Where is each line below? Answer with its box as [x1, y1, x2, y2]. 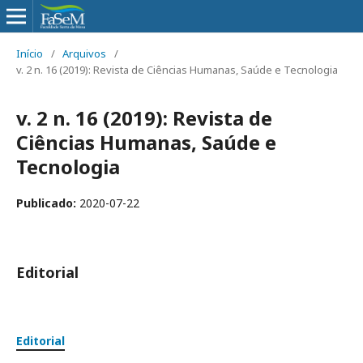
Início [16, 46, 43, 61]
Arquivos [62, 46, 106, 61]
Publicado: [16, 195, 79, 211]
